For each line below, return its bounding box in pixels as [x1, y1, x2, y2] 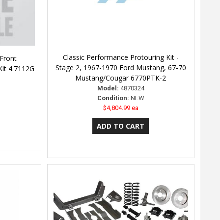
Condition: [97, 94, 129, 102]
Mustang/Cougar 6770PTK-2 [75, 73, 166, 83]
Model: [97, 84, 119, 92]
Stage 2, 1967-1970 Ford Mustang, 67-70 [55, 63, 186, 73]
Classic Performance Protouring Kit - [62, 53, 179, 62]
